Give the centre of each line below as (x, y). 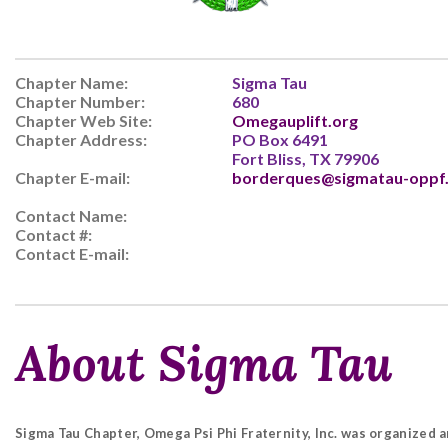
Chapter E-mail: (72, 177)
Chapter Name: (71, 82)
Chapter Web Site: (83, 120)
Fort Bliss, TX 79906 (305, 158)
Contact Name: (71, 215)
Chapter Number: (80, 101)
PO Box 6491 (280, 139)
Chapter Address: (81, 139)
